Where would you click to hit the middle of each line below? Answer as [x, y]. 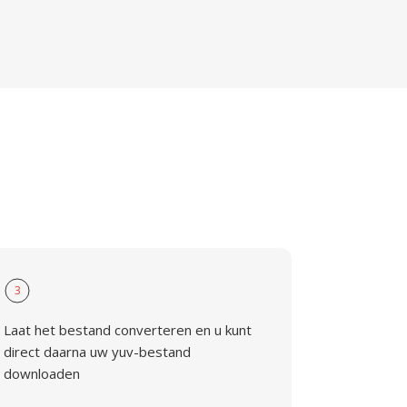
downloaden [42, 373]
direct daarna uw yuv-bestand [98, 352]
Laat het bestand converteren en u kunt [128, 330]
